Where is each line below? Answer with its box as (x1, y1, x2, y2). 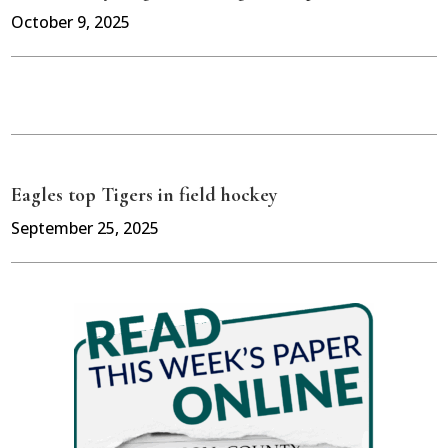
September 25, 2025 (11, 217, 160, 240)
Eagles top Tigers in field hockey (11, 183, 278, 208)
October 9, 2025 (11, 11, 131, 34)
